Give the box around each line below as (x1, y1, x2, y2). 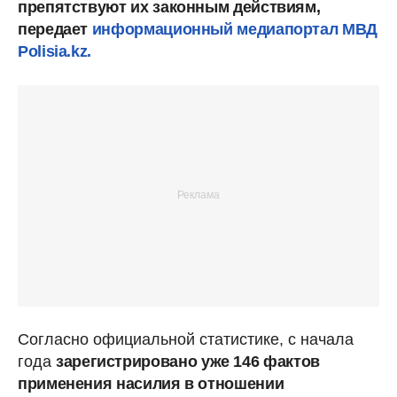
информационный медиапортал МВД (91, 19, 378, 38)
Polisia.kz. (18, 42, 92, 60)
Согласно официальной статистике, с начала (18, 330, 354, 348)
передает (18, 19, 92, 38)
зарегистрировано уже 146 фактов (56, 352, 320, 370)
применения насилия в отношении (18, 374, 284, 393)
